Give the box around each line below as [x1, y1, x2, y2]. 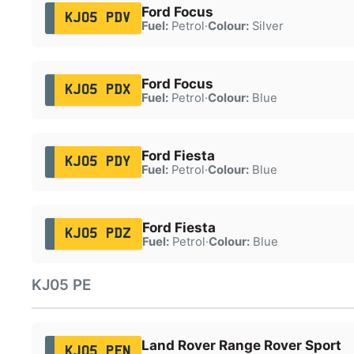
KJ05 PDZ [64, 227, 132, 240]
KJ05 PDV [64, 11, 131, 24]
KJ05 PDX [64, 83, 131, 96]
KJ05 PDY [64, 155, 131, 168]
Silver [248, 18, 284, 33]
